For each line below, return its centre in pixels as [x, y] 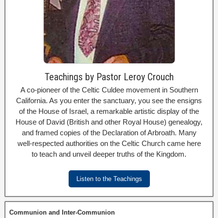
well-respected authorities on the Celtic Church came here [109, 143]
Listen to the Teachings [109, 179]
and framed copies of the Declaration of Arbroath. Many [109, 132]
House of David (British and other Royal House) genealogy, [109, 122]
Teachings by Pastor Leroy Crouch [109, 77]
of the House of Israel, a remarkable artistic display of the [109, 111]
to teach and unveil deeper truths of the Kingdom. [109, 154]
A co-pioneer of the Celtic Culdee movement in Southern [109, 90]
